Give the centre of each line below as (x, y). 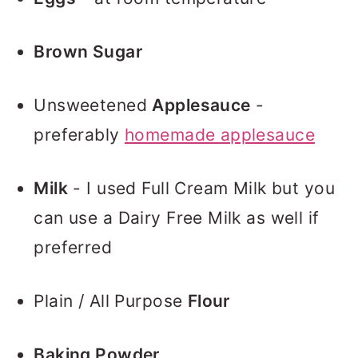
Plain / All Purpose (111, 301)
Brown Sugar (88, 52)
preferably (80, 135)
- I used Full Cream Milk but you (201, 188)
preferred (73, 247)
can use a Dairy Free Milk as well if (177, 218)
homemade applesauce (220, 135)
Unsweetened (93, 105)
